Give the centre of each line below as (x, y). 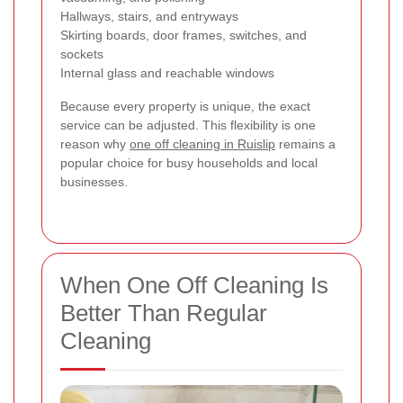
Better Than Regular (164, 313)
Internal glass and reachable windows (167, 72)
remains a (305, 143)
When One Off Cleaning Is (194, 285)
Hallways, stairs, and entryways (149, 16)
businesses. (94, 181)
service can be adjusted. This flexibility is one (188, 125)
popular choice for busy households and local (189, 162)
